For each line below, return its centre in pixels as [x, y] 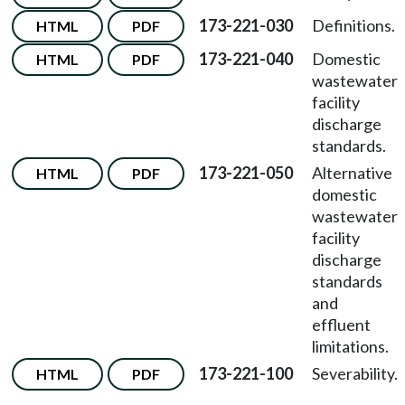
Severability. [355, 373]
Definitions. [353, 25]
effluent [341, 325]
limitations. [350, 346]
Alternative [352, 173]
